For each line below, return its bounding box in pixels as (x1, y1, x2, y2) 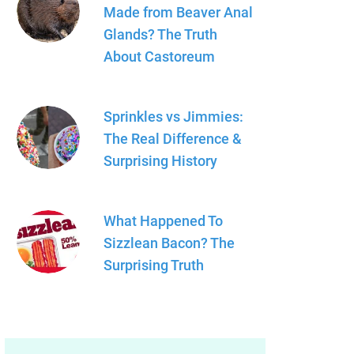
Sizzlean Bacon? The (104, 235, 235, 251)
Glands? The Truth (104, 26, 217, 43)
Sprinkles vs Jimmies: (104, 108, 243, 125)
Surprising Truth (104, 257, 204, 273)
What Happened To (104, 213, 223, 229)
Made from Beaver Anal (104, 4, 253, 21)
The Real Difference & (104, 130, 242, 147)
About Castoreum (104, 48, 215, 65)
